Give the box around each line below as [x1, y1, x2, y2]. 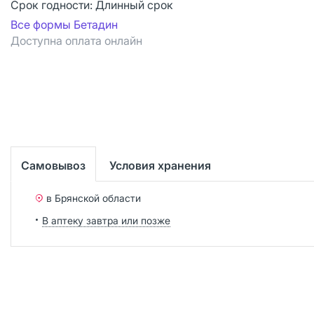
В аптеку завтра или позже [42, 214, 170, 226]
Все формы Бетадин [11, 18, 118, 32]
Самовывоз [21, 158, 86, 172]
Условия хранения [109, 158, 211, 172]
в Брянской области [46, 191, 141, 204]
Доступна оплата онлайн [11, 34, 142, 48]
